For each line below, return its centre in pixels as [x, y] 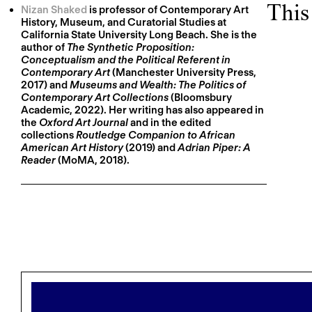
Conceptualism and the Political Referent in [126, 60]
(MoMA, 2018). [93, 161]
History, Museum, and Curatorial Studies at [124, 23]
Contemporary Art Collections [95, 98]
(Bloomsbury [200, 98]
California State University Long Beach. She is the [139, 35]
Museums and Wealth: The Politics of [158, 85]
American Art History [72, 148]
